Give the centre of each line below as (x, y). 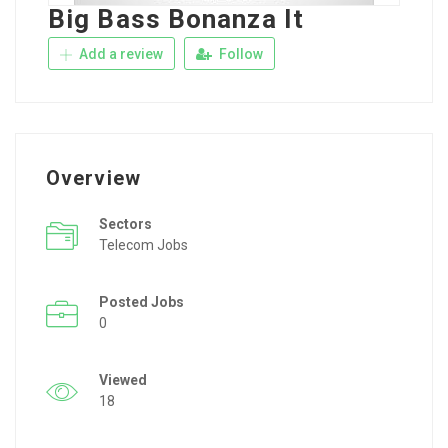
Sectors (125, 224)
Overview (93, 178)
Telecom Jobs (143, 245)
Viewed (123, 380)
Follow (239, 54)
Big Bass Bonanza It (176, 19)
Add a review (119, 54)
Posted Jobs (141, 302)
